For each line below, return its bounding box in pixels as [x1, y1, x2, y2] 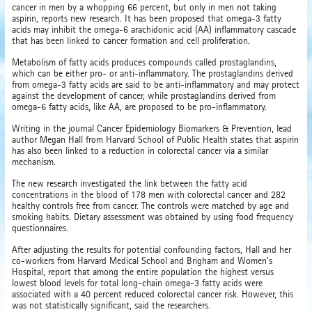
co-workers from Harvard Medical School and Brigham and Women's [12, 255, 272, 266]
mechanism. [12, 156, 56, 167]
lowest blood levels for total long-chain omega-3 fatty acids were [12, 277, 263, 288]
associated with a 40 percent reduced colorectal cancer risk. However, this [12, 288, 293, 299]
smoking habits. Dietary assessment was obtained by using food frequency [12, 211, 293, 222]
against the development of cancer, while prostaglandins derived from [12, 90, 276, 101]
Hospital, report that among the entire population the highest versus [12, 266, 274, 277]
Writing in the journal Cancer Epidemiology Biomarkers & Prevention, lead [12, 123, 292, 134]
